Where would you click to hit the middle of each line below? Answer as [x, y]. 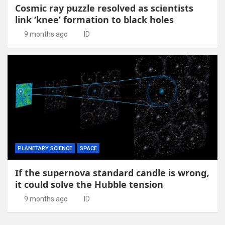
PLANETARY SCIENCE [45, 148]
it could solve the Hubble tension [89, 184]
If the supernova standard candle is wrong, [112, 173]
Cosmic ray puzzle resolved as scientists [104, 8]
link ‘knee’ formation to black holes [94, 19]
